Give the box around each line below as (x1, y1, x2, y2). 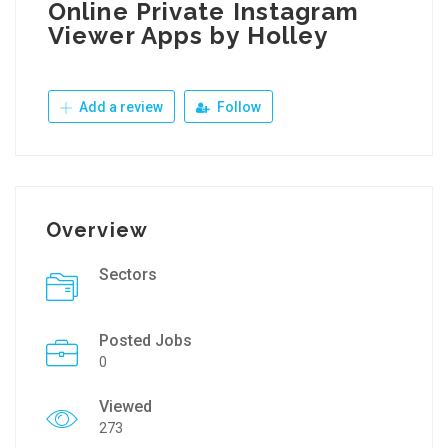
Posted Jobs (99, 331, 192, 350)
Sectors (99, 265, 157, 284)
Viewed (99, 397, 152, 416)
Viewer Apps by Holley (48, 21, 329, 50)
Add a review (76, 99, 163, 115)
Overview (46, 218, 148, 242)
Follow (214, 99, 261, 115)
